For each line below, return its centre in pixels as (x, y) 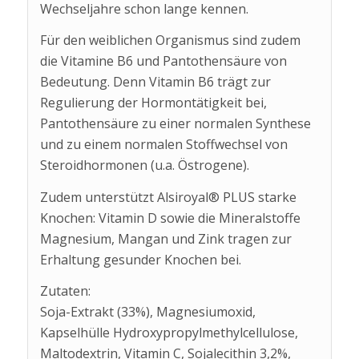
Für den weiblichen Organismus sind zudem (170, 40)
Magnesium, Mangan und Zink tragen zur (165, 238)
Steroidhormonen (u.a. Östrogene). (144, 165)
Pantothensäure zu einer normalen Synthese (175, 124)
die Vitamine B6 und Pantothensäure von (163, 61)
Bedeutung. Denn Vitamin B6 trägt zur (155, 82)
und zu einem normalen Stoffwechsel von (163, 145)
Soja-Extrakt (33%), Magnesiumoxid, (147, 312)
